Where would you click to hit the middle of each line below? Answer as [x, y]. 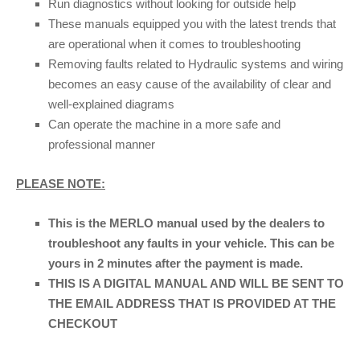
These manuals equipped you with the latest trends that [192, 24]
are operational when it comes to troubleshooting [174, 44]
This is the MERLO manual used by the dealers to [186, 223]
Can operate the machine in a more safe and [164, 125]
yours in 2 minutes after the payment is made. [176, 264]
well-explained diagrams [111, 104]
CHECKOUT [83, 324]
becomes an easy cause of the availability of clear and [190, 84]
